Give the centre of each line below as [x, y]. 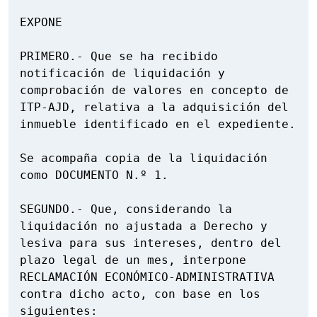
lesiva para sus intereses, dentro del [151, 243]
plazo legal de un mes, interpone [133, 260]
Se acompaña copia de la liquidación [144, 158]
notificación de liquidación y [122, 74]
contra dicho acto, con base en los [140, 294]
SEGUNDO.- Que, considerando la [126, 209]
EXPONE [41, 23]
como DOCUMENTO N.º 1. [94, 175]
